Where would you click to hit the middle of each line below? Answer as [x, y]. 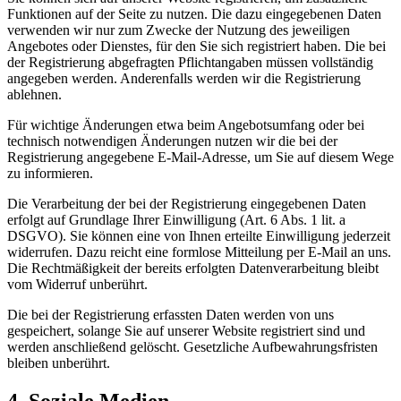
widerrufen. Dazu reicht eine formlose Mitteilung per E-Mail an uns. [199, 252]
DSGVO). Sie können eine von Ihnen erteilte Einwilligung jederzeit [199, 235]
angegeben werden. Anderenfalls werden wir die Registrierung [184, 78]
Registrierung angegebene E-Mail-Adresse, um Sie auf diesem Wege [200, 157]
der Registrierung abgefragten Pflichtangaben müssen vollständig [190, 62]
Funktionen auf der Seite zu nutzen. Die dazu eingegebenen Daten [194, 13]
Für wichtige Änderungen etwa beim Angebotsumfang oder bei [186, 124]
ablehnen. [34, 94]
